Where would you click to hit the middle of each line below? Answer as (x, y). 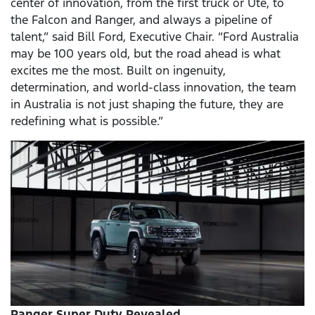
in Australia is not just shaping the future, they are (147, 104)
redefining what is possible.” (87, 121)
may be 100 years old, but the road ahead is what (146, 54)
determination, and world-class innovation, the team (153, 88)
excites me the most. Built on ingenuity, (118, 71)
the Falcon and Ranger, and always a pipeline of (141, 20)
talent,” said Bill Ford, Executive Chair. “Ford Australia (155, 37)
